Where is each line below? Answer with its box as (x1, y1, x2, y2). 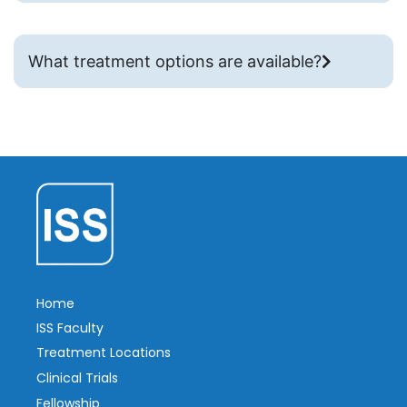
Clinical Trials (36, 368, 118, 387)
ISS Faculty (36, 318, 104, 337)
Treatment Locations (36, 342, 171, 362)
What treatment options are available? (28, 52, 322, 72)
